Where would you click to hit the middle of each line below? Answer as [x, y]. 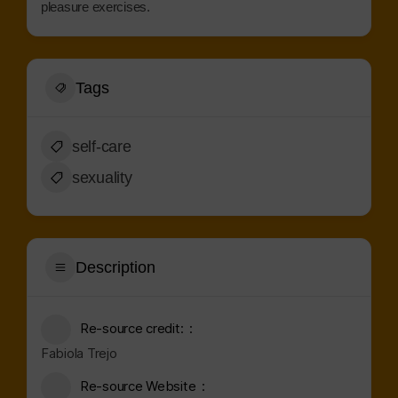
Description [115, 267]
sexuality [102, 178]
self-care [102, 147]
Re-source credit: [132, 328]
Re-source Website [138, 386]
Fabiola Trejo [79, 353]
